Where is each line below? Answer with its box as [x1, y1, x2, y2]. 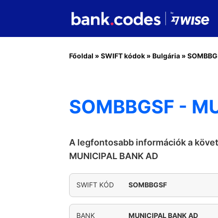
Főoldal [69, 52, 93, 60]
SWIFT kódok [101, 52, 145, 60]
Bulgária [152, 52, 180, 60]
